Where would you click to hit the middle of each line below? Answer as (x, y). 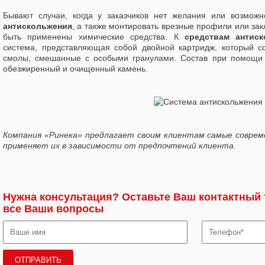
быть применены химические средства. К (94, 37)
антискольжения (38, 26)
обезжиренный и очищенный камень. (75, 69)
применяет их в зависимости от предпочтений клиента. (119, 146)
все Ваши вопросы (53, 209)
